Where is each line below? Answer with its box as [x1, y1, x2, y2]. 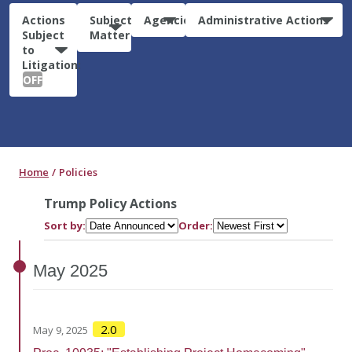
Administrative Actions [198, 12, 330, 27]
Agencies [143, 12, 196, 27]
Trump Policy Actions [44, 194, 177, 212]
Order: [178, 218, 213, 233]
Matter [89, 27, 130, 42]
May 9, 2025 [33, 322, 88, 337]
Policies [59, 164, 97, 179]
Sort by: [44, 218, 86, 233]
